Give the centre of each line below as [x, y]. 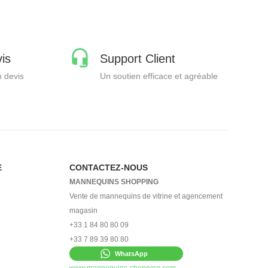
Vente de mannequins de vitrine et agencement [146, 196]
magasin [83, 210]
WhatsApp [131, 253]
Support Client [138, 58]
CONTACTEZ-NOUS [109, 167]
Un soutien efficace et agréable [159, 76]
